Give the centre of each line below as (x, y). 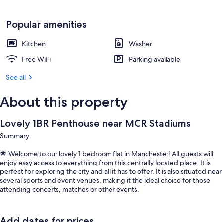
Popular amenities (46, 24)
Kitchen (34, 44)
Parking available (155, 59)
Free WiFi (36, 59)
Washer (140, 44)
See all (16, 77)
